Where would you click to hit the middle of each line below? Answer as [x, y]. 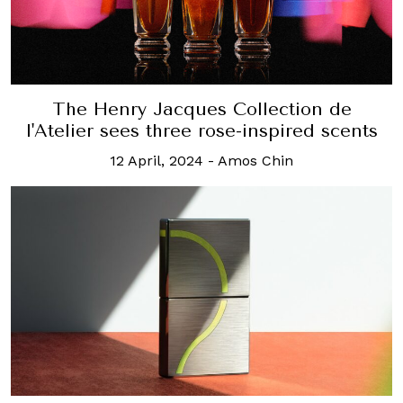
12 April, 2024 [157, 160]
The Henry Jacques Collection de [201, 109]
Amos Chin [255, 160]
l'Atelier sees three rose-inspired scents [201, 130]
